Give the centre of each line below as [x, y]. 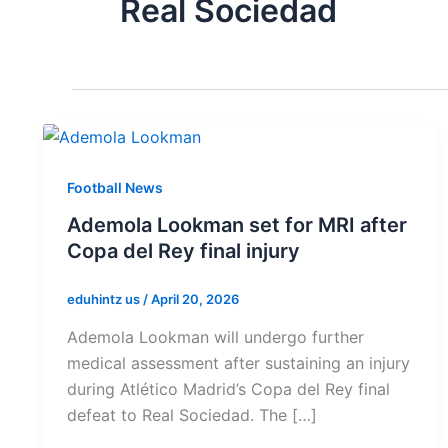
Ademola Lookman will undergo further [215, 337]
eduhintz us [105, 299]
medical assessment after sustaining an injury [238, 363]
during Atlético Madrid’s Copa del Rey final [228, 389]
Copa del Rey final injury [183, 251]
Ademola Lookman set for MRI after [237, 225]
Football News [115, 187]
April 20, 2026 [195, 299]
